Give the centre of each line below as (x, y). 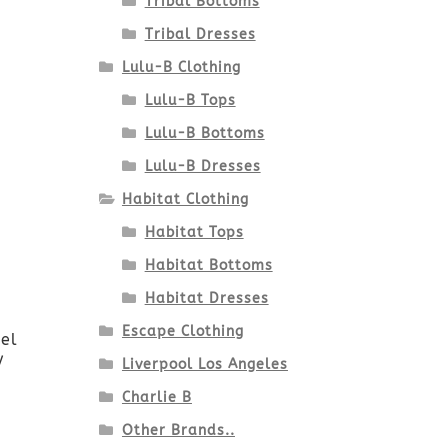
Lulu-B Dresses (202, 166)
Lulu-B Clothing (181, 67)
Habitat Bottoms (208, 265)
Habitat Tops (194, 232)
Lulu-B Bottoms (204, 133)
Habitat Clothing (185, 199)
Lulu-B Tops (190, 100)
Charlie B (156, 397)
